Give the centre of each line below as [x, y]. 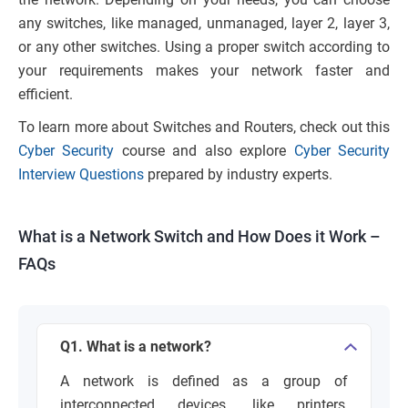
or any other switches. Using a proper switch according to [204, 46]
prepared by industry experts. [238, 174]
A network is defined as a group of [204, 381]
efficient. [46, 94]
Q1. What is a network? [136, 346]
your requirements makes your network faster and [204, 70]
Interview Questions [81, 174]
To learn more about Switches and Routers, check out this [204, 127]
